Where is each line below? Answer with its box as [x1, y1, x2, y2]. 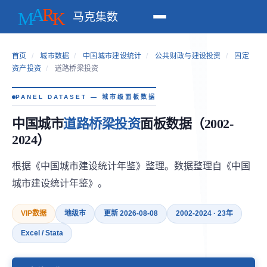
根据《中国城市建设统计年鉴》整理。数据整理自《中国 [12, 161, 250, 171]
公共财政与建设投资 [155, 52, 221, 60]
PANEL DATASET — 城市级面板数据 [15, 94, 156, 100]
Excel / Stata [21, 229, 63, 237]
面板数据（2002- [140, 116, 233, 131]
